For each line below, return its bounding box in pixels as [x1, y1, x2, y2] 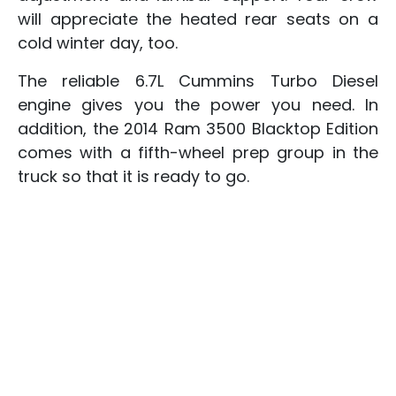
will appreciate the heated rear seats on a [18, 7, 378, 30]
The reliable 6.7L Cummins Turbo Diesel [18, 69, 378, 92]
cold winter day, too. [18, 31, 178, 54]
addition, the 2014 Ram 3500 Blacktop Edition [18, 117, 378, 140]
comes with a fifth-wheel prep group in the [18, 141, 378, 164]
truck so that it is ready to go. [18, 164, 249, 187]
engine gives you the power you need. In [18, 93, 378, 116]
